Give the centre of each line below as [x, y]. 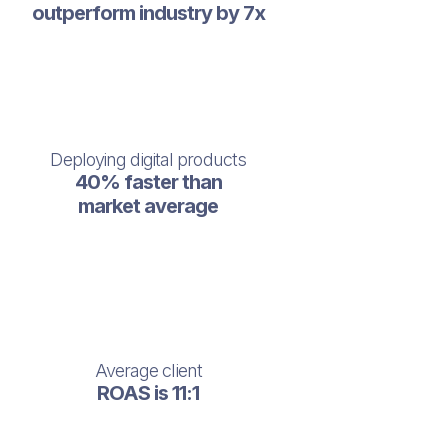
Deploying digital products [148, 159]
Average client [148, 370]
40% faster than [148, 182]
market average [148, 206]
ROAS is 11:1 [148, 393]
